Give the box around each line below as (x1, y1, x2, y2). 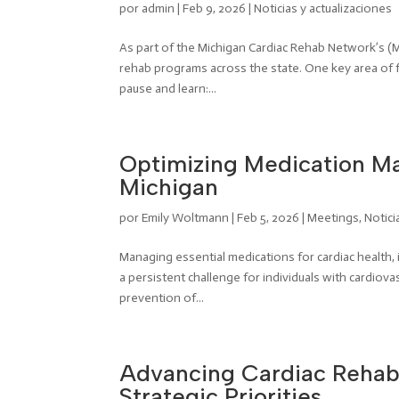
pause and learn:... (119, 81, 217, 96)
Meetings (307, 210, 360, 225)
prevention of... (119, 290, 205, 305)
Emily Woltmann (142, 210, 230, 225)
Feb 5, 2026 (237, 210, 300, 225)
